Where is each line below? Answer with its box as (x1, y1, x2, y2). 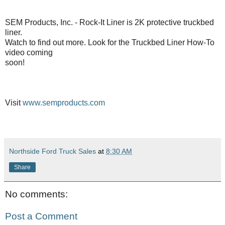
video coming (5, 48, 53, 57)
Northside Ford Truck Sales (9, 147, 96, 155)
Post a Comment (5, 210, 77, 221)
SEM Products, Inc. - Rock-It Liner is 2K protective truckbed (5, 18, 214, 27)
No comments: (5, 188, 68, 199)
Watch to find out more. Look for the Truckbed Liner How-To (5, 38, 214, 47)
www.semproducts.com (23, 98, 105, 107)
